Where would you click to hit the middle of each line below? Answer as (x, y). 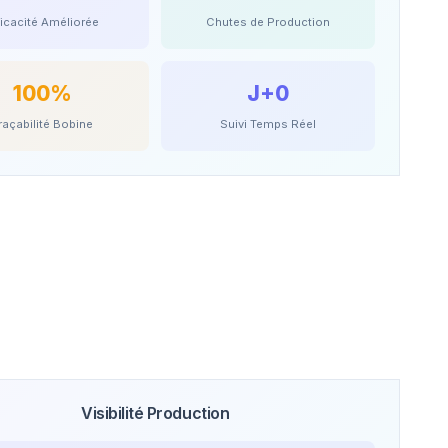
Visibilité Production (155, 412)
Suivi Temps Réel (268, 124)
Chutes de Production (268, 22)
